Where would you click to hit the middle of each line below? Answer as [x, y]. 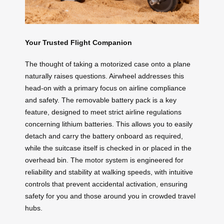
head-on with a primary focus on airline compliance [105, 88]
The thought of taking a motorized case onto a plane [108, 64]
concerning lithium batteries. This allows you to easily [109, 124]
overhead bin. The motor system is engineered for [104, 160]
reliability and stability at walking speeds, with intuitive [109, 172]
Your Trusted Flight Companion [78, 43]
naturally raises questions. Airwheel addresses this [104, 76]
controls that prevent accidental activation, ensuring [106, 184]
